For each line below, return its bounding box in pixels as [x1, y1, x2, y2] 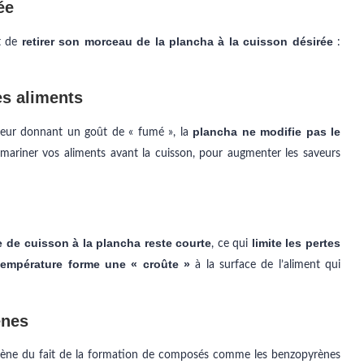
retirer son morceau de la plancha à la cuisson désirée [21, 35, 337, 48]
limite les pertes [251, 236, 341, 249]
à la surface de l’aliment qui [189, 259, 341, 271]
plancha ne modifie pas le [193, 125, 340, 138]
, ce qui [211, 238, 252, 249]
